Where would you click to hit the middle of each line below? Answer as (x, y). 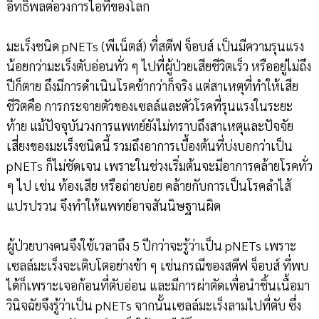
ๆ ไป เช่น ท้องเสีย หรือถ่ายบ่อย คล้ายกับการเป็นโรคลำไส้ (148, 185)
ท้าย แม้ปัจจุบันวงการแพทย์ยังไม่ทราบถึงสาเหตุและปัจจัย (150, 125)
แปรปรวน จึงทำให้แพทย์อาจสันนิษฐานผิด (113, 205)
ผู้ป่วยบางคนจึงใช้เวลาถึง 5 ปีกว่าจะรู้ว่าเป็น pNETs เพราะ (151, 245)
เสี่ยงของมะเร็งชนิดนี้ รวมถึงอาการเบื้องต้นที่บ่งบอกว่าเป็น (149, 145)
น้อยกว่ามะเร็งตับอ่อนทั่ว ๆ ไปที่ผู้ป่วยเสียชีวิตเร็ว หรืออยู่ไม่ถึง (158, 66)
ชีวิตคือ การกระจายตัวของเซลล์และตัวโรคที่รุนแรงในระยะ (149, 105)
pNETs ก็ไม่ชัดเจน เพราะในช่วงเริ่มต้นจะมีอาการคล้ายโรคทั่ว (159, 165)
